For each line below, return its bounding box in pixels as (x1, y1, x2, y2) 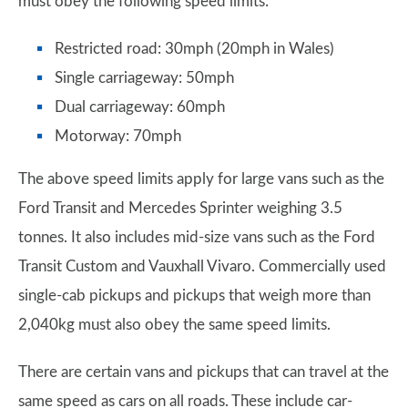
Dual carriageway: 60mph (55, 99, 225, 116)
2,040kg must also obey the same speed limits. (18, 317, 331, 333)
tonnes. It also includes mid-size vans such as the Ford (18, 229, 375, 246)
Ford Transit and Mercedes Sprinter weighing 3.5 (18, 200, 342, 217)
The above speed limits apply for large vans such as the (18, 171, 384, 188)
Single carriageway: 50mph (55, 70, 234, 87)
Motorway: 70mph (55, 128, 181, 145)
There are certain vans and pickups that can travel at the (18, 364, 389, 381)
